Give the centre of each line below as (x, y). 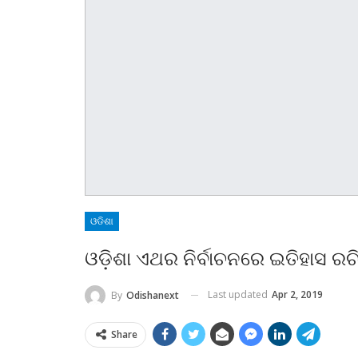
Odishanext (153, 295)
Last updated (239, 294)
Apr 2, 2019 (297, 294)
